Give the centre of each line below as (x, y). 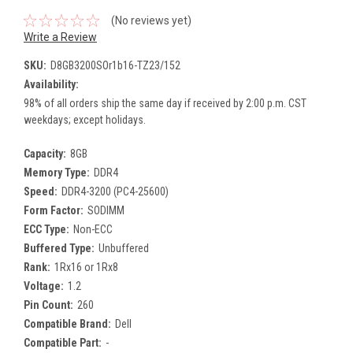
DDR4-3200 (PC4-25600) (115, 191)
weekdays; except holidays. (85, 119)
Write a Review (60, 37)
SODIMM (106, 210)
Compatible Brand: (67, 323)
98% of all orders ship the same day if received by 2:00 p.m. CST (165, 103)
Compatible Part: (63, 342)
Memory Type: (57, 172)
